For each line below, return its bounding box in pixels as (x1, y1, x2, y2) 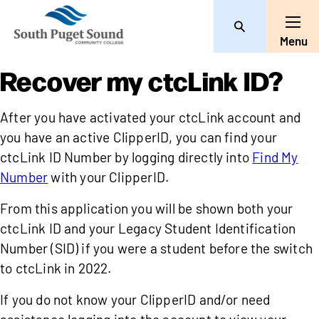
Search (245, 26, 276, 37)
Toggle (285, 31, 313, 42)
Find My (252, 149, 298, 165)
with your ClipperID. (48, 169, 175, 185)
